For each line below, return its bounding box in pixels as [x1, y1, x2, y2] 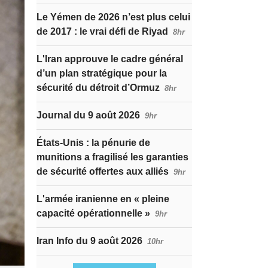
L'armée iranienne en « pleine [36, 194, 169, 204]
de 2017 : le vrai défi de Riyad [36, 26, 168, 36]
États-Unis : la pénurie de [36, 138, 150, 148]
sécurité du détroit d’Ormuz [36, 83, 160, 93]
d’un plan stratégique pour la [36, 68, 167, 78]
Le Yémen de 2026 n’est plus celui [36, 12, 190, 22]
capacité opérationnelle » [36, 208, 150, 218]
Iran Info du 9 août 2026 [36, 236, 142, 246]
